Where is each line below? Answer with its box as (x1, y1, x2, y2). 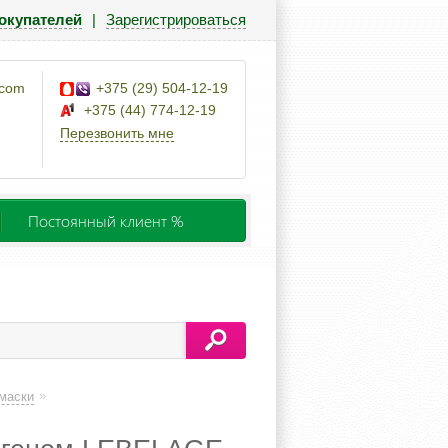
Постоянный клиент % (28, 210, 184, 231)
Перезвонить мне (60, 125, 174, 141)
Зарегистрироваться (106, 11, 246, 28)
